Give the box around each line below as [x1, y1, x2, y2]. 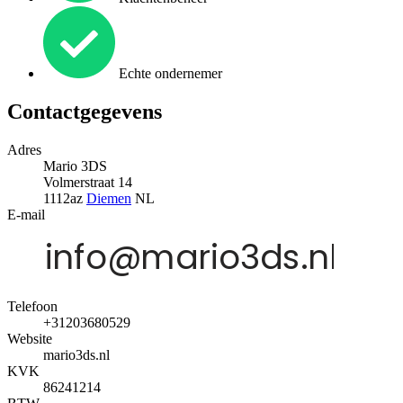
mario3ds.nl [43, 347, 110, 363]
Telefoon [7, 299, 58, 315]
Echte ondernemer [115, 66, 222, 82]
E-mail [7, 207, 45, 223]
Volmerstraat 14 [43, 175, 132, 191]
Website [7, 331, 52, 347]
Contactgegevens [7, 100, 162, 124]
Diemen [86, 191, 131, 207]
